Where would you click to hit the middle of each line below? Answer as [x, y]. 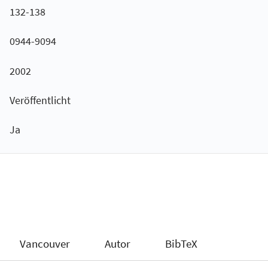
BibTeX [181, 244]
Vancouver [45, 244]
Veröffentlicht [40, 100]
